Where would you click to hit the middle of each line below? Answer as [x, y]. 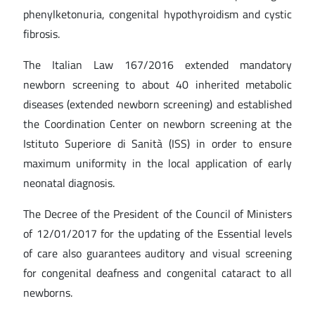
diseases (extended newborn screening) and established [157, 104]
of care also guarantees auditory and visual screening [157, 253]
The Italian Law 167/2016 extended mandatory [157, 65]
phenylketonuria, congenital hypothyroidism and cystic [157, 14]
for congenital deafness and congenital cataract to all [157, 273]
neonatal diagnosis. [69, 183]
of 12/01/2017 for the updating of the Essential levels [157, 233]
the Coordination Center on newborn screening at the [157, 124]
